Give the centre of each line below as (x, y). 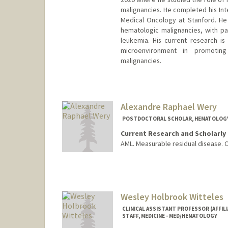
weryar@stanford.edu (155, 175)
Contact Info (143, 165)
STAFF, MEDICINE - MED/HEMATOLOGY (169, 216)
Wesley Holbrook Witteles (172, 196)
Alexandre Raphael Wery (168, 106)
